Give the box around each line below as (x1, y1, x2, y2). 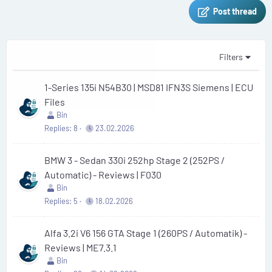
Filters (219, 52, 243, 62)
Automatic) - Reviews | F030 (44, 169, 161, 180)
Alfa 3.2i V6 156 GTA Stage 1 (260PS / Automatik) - (44, 227, 247, 239)
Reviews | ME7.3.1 (44, 242, 117, 253)
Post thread (213, 6, 257, 16)
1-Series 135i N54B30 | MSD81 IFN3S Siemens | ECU (44, 81, 253, 93)
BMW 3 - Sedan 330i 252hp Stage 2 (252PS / (44, 154, 225, 166)
